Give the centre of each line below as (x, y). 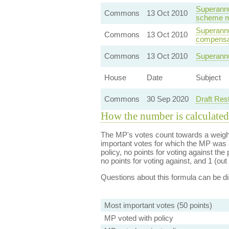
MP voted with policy (139, 218)
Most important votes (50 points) (158, 205)
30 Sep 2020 (167, 99)
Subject (208, 77)
